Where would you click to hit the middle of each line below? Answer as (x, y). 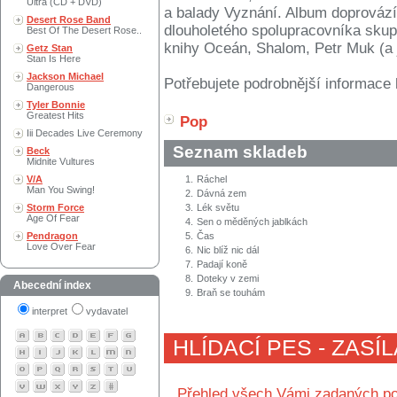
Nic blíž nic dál (228, 250)
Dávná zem (222, 194)
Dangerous (51, 87)
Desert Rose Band (69, 19)
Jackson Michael (65, 76)
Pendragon (52, 236)
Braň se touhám (231, 293)
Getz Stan (50, 48)
